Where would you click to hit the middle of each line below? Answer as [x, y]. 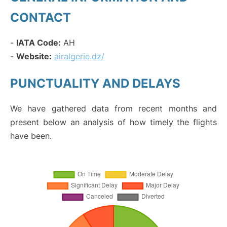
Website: [34, 56]
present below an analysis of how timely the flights [113, 122]
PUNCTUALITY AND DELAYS [95, 83]
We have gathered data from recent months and [113, 108]
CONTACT [41, 17]
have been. [31, 136]
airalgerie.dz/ [79, 56]
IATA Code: [39, 43]
